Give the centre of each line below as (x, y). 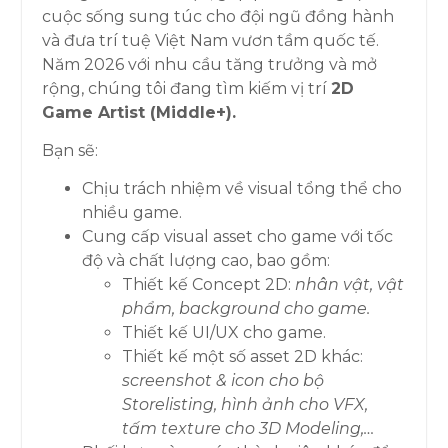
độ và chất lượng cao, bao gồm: (206, 261)
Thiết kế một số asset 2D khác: (243, 357)
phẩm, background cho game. (246, 309)
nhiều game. (136, 213)
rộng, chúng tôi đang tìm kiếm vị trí (187, 88)
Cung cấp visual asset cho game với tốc (238, 237)
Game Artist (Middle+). (139, 112)
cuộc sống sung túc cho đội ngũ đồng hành (218, 16)
